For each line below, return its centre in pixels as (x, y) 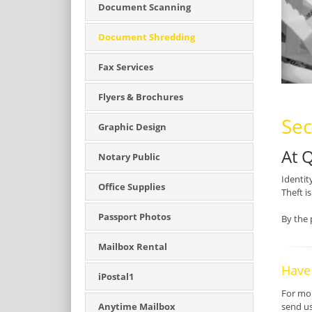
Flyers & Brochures (141, 97)
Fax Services (126, 67)
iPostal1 (116, 276)
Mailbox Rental (133, 247)
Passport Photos (134, 217)
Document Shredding (147, 37)
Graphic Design (132, 127)
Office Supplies (132, 187)
